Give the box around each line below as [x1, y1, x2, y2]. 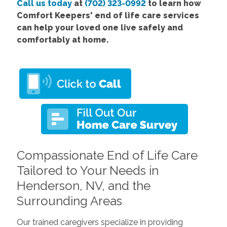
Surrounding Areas [16, 193, 122, 208]
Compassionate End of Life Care [16, 147, 198, 163]
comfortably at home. [16, 34, 109, 45]
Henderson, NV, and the [16, 178, 150, 193]
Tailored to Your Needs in [16, 163, 159, 178]
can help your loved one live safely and [16, 22, 183, 32]
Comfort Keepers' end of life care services [16, 10, 199, 20]
